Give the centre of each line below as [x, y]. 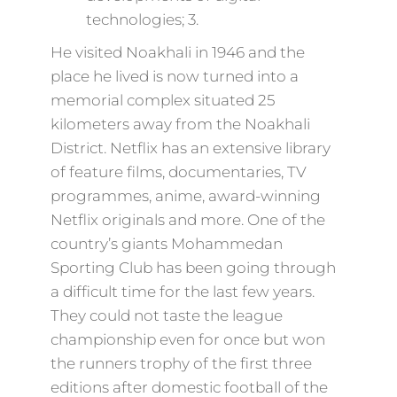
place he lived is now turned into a [174, 76]
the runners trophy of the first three [181, 363]
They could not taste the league [166, 315]
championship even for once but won [187, 339]
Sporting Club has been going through [193, 268]
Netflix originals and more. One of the [187, 220]
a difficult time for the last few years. [182, 292]
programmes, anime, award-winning [185, 196]
